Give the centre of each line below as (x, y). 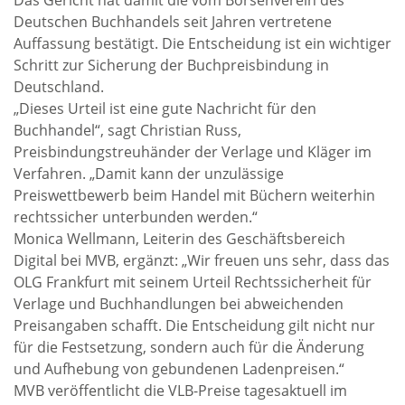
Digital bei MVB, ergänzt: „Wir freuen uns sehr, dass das (202, 260)
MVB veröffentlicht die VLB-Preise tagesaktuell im (180, 391)
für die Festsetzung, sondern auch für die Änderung (189, 347)
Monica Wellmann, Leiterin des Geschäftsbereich (179, 239)
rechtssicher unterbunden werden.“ (136, 217)
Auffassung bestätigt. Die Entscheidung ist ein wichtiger (202, 43)
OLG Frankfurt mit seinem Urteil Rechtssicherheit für (193, 282)
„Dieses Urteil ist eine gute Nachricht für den (165, 108)
